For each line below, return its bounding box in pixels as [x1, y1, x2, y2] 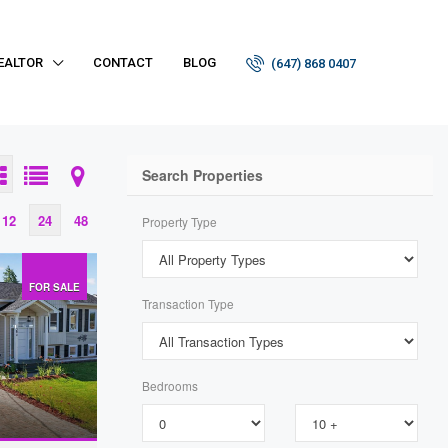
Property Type [142, 213, 217, 230]
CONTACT [93, 55, 153, 70]
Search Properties [142, 165, 263, 185]
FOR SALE [29, 280, 80, 294]
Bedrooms [142, 377, 198, 394]
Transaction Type [142, 295, 234, 312]
